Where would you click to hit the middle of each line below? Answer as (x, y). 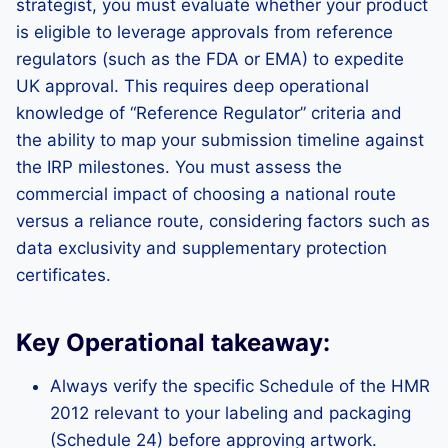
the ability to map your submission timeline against (220, 140)
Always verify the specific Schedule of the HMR (240, 386)
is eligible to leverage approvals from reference (204, 32)
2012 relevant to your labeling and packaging (230, 413)
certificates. (63, 275)
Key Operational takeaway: (173, 342)
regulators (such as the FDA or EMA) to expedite (210, 59)
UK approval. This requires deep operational (192, 86)
